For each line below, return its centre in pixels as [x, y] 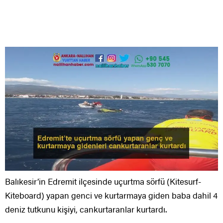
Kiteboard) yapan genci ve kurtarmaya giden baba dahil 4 [111, 195]
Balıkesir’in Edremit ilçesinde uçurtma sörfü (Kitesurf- [103, 181]
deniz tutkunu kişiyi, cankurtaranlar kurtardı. [86, 209]
